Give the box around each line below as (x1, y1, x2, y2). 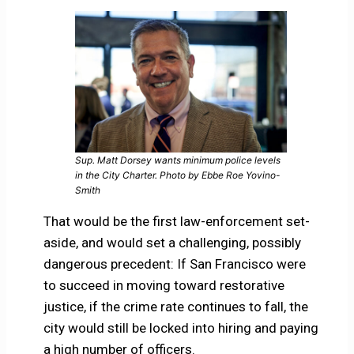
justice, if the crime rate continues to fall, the (43, 299, 308, 315)
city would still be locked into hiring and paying (43, 320, 318, 337)
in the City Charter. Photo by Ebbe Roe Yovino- (74, 169, 280, 182)
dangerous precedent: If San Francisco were (43, 256, 306, 273)
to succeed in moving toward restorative (43, 277, 284, 294)
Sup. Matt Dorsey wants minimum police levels (74, 154, 281, 167)
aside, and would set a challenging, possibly (43, 235, 301, 251)
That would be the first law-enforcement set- (43, 213, 310, 230)
